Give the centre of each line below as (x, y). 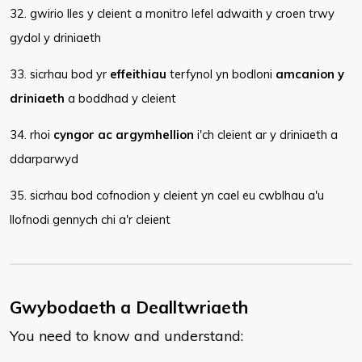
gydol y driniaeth (55, 38)
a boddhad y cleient (120, 98)
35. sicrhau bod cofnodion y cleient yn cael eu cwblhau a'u (167, 195)
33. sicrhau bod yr (60, 74)
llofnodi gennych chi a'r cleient (90, 219)
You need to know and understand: (126, 336)
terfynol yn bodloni (221, 74)
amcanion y (310, 74)
